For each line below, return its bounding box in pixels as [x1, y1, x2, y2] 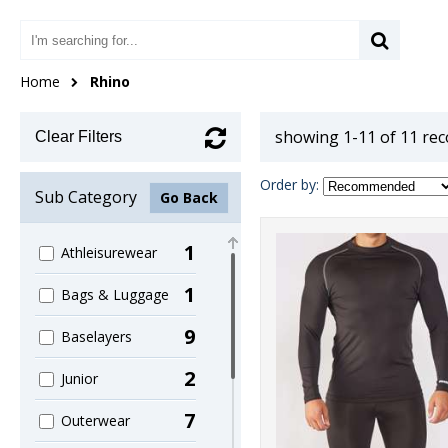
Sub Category [35, 186, 137, 208]
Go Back [159, 188, 218, 207]
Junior [61, 369, 99, 388]
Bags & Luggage [61, 285, 170, 304]
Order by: [260, 175, 319, 195]
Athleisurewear [61, 243, 158, 262]
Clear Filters [35, 128, 122, 145]
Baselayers [61, 327, 133, 346]
